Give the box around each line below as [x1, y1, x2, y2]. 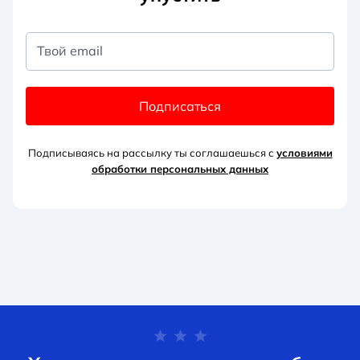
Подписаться [139, 98, 221, 115]
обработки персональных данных [92, 162, 268, 176]
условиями [276, 146, 333, 160]
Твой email [37, 43, 103, 59]
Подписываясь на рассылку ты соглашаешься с [27, 146, 276, 160]
